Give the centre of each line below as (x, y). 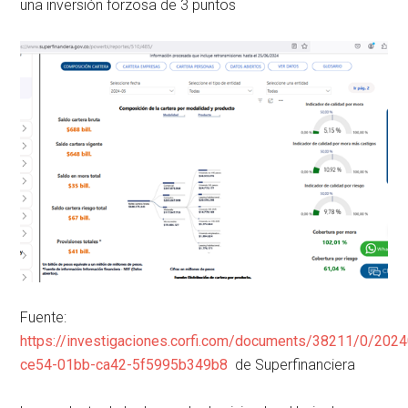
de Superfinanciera (292, 364)
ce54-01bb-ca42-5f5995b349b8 (124, 364)
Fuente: (44, 317)
